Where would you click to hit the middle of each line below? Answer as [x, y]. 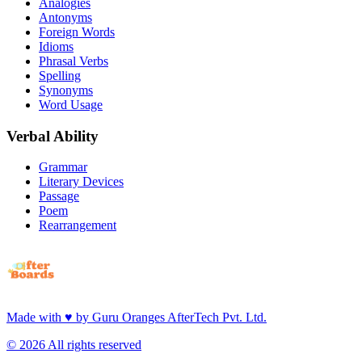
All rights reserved [93, 345]
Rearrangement [78, 225]
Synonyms [66, 90]
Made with [34, 318]
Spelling [60, 75]
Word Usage [71, 104]
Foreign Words [77, 32]
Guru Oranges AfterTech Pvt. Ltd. [179, 318]
